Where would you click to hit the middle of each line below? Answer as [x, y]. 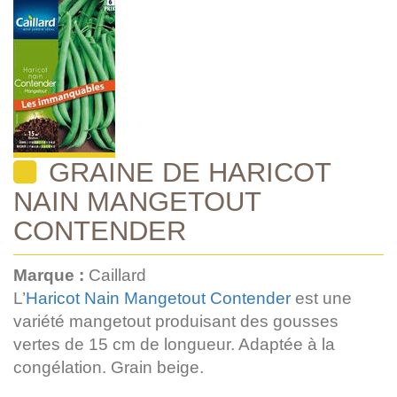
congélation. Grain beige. [109, 367]
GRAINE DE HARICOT [186, 171]
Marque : [51, 275]
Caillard [117, 275]
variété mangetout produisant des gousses [176, 321]
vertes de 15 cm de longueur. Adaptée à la [174, 344]
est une [321, 298]
